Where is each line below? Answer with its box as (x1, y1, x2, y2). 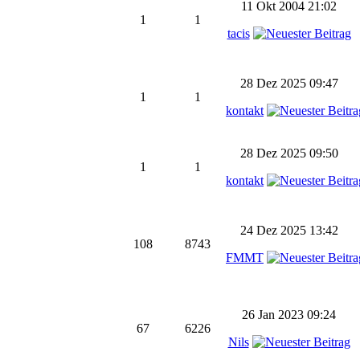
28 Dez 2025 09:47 (239, 76, 338, 90)
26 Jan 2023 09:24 (242, 308, 336, 321)
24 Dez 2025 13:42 (239, 223, 338, 237)
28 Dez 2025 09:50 (239, 146, 338, 160)
